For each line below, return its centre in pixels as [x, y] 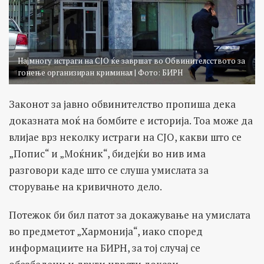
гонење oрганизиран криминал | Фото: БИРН [100, 73]
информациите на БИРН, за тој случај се [105, 248]
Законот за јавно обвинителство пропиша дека [122, 104]
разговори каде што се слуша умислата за [109, 170]
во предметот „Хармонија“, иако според [106, 232]
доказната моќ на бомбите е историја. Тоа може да [131, 121]
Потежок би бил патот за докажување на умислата [130, 215]
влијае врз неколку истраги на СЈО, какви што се [125, 137]
